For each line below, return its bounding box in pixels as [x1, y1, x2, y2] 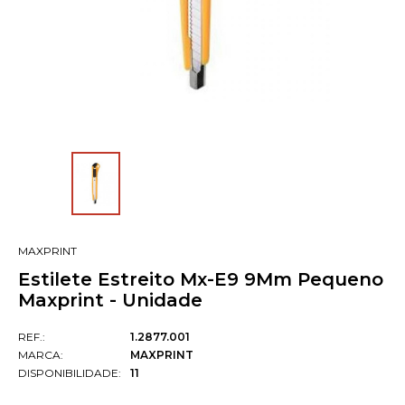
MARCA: [18, 348, 63, 363]
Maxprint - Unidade [18, 289, 202, 312]
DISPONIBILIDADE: [18, 366, 121, 381]
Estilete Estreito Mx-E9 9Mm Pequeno [18, 268, 383, 291]
